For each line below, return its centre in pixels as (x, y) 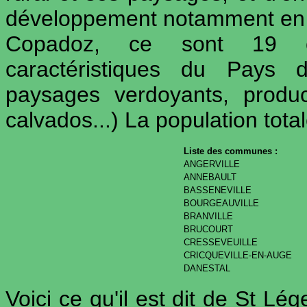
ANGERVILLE (212, 164)
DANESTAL (207, 268)
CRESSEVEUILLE (221, 242)
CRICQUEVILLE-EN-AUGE (238, 255)
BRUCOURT (208, 229)
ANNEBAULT (210, 177)
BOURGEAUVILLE (221, 203)
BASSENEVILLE (218, 190)
